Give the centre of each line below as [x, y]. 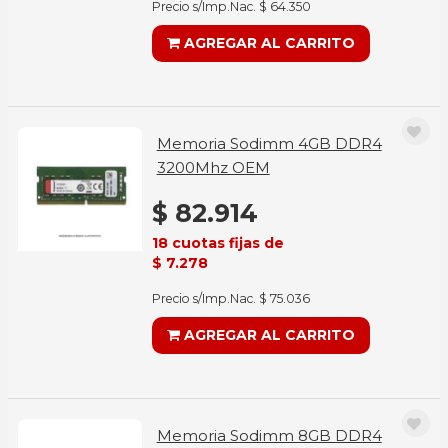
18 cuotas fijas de [217, 243]
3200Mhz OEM [213, 167]
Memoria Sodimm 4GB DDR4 [269, 143]
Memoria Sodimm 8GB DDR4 [269, 435]
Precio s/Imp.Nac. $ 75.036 [230, 298]
